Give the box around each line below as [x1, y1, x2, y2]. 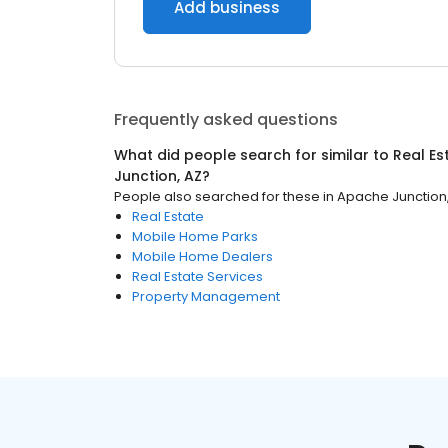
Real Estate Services [132, 267, 263, 286]
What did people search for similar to [114, 145, 393, 165]
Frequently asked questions [114, 108, 338, 131]
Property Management [132, 287, 280, 306]
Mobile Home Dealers [132, 247, 273, 266]
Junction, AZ [114, 166, 202, 186]
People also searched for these [114, 187, 320, 206]
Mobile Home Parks [132, 227, 258, 246]
